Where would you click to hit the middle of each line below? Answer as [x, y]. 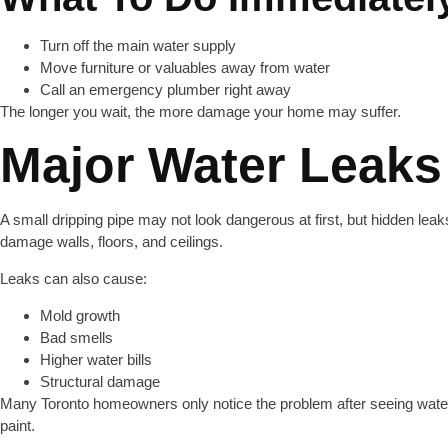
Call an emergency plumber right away [165, 89]
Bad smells [76, 337]
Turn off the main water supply [138, 45]
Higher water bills [96, 359]
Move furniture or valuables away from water [185, 67]
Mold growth [80, 315]
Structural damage [100, 381]
